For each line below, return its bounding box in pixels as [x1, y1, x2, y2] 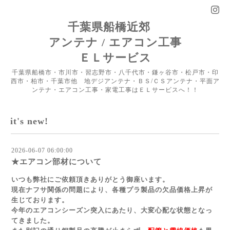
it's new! [10, 116, 48, 126]
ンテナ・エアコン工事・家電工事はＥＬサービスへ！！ [31, 86, 199, 93]
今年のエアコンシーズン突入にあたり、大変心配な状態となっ [11, 206, 213, 214]
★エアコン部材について [11, 158, 102, 166]
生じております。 [11, 196, 69, 204]
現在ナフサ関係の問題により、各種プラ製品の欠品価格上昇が [11, 186, 213, 194]
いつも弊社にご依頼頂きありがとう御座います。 [11, 176, 169, 183]
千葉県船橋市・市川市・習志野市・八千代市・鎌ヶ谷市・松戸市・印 [11, 69, 219, 76]
